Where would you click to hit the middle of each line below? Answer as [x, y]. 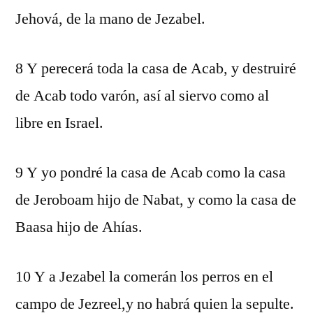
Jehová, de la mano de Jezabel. [110, 19]
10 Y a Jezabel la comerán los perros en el [144, 277]
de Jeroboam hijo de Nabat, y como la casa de [156, 200]
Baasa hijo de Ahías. [79, 227]
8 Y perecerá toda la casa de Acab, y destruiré [156, 68]
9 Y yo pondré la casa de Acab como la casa [151, 173]
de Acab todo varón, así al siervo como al [142, 96]
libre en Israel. [59, 123]
